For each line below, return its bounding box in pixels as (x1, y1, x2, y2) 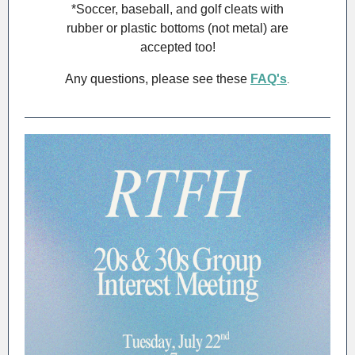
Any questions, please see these (65, 72, 250, 86)
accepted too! (139, 40, 216, 54)
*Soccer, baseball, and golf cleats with (71, 2, 284, 16)
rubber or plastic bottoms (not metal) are (67, 21, 288, 35)
